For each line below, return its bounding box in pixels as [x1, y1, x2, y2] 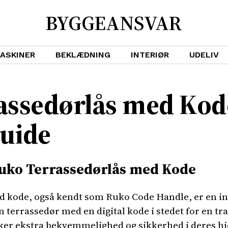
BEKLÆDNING [55, 50, 110, 60]
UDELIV [189, 50, 219, 60]
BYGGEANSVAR [45, 9, 182, 37]
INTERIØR [131, 50, 169, 60]
